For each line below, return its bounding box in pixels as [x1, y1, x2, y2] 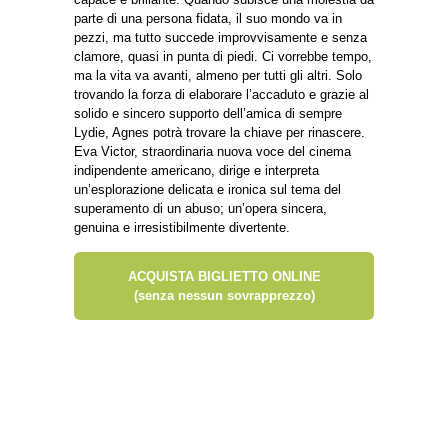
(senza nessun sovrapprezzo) [133, 287, 315, 303]
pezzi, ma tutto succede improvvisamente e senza [74, 29, 367, 45]
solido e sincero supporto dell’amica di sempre [74, 105, 342, 121]
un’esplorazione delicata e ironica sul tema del [74, 181, 341, 197]
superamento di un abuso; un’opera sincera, [74, 200, 327, 216]
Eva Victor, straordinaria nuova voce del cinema [74, 143, 351, 159]
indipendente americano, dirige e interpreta [74, 162, 319, 178]
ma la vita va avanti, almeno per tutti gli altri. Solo [74, 67, 362, 83]
